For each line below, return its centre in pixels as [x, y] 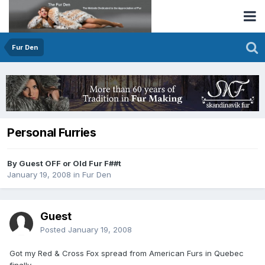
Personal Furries [52, 133]
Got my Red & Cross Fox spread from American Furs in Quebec [127, 253]
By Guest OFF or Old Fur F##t [64, 164]
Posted [54, 229]
